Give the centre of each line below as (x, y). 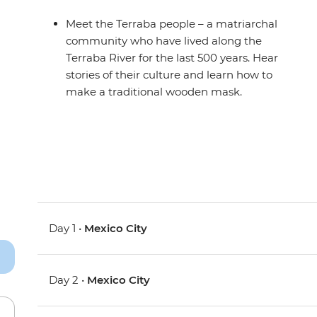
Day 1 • (67, 229)
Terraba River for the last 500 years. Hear (172, 58)
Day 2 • (68, 280)
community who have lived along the (164, 41)
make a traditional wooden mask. (154, 92)
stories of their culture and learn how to (169, 75)
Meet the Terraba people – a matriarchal (172, 24)
